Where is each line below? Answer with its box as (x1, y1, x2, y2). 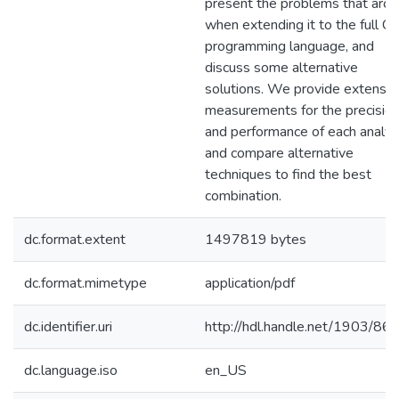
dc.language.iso (24, 361, 118, 380)
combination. (205, 186, 281, 206)
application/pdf (205, 273, 295, 293)
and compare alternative (205, 143, 354, 163)
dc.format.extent (24, 230, 126, 249)
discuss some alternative (205, 58, 358, 77)
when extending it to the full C (205, 15, 391, 35)
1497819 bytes (205, 230, 306, 249)
